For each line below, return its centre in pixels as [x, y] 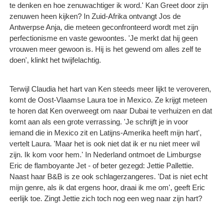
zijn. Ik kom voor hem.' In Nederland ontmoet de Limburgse [105, 154]
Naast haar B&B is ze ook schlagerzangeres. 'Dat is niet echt [109, 176]
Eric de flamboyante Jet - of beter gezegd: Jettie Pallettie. [102, 165]
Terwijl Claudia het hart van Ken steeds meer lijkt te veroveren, [110, 89]
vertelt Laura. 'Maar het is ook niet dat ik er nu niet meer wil [105, 143]
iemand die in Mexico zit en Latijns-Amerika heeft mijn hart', [106, 132]
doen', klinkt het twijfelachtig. [55, 60]
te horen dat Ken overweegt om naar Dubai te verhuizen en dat [111, 111]
